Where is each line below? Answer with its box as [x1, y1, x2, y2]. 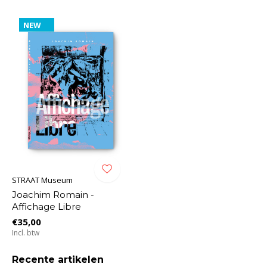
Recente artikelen [12, 253, 104, 265]
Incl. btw [12, 227, 39, 238]
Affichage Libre [12, 200, 81, 212]
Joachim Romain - [12, 188, 94, 200]
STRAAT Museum [12, 174, 73, 185]
